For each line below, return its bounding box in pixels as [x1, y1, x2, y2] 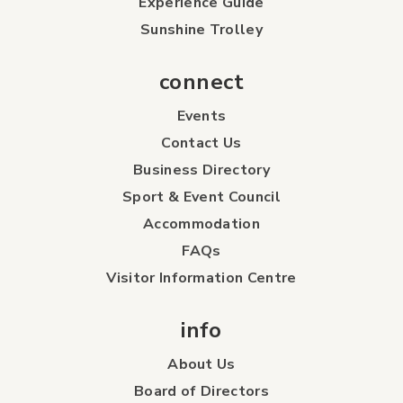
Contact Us [161, 132, 242, 153]
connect [158, 67, 245, 96]
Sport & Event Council [122, 186, 281, 207]
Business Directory [133, 159, 270, 180]
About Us [167, 354, 236, 374]
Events [176, 105, 227, 126]
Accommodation [142, 213, 261, 234]
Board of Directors [134, 381, 269, 401]
